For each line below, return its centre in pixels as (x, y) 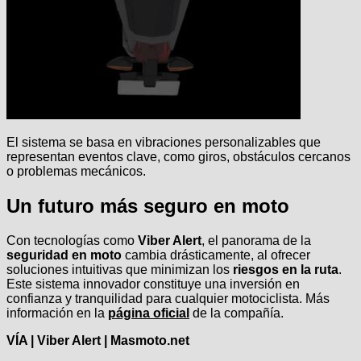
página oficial (149, 313)
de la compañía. (237, 313)
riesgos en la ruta (286, 269)
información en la (57, 313)
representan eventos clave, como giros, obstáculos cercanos (178, 156)
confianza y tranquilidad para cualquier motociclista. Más (168, 298)
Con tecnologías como (72, 240)
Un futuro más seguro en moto (148, 205)
